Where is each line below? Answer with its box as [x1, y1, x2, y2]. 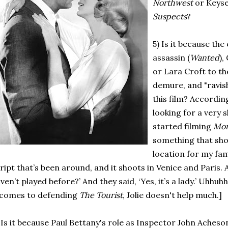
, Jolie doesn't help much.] [123, 190, 222, 200]
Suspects [153, 11, 187, 21]
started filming [153, 121, 213, 131]
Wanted [190, 52, 219, 63]
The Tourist [79, 190, 123, 200]
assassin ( [153, 52, 190, 63]
